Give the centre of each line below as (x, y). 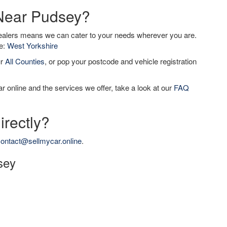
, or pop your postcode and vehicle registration (121, 61)
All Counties (25, 61)
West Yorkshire (32, 45)
